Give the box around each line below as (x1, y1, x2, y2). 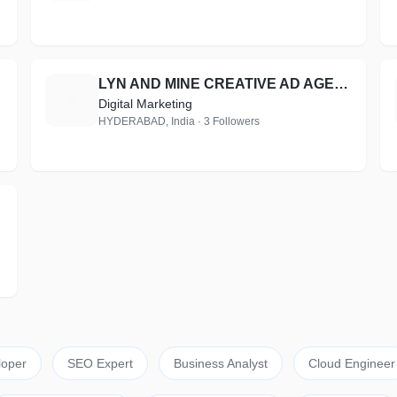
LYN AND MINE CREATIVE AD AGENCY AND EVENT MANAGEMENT (333, 76, 348, 91)
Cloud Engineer (307, 356, 395, 370)
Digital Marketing (97, 97, 192, 111)
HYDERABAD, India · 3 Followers (97, 115, 260, 128)
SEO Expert (66, 356, 133, 370)
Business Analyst (173, 356, 268, 370)
